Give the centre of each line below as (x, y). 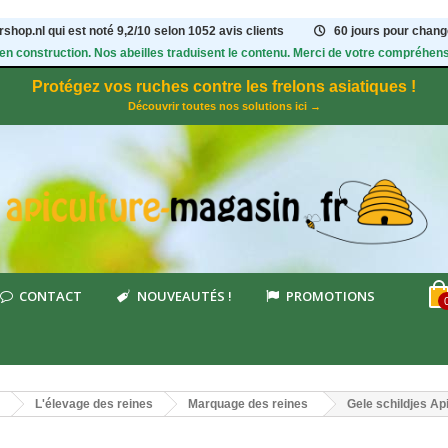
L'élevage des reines (94, 404)
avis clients (252, 31)
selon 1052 (187, 31)
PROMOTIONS (330, 296)
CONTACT (51, 296)
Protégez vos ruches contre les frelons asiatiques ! (224, 86)
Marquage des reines (248, 404)
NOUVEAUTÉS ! (184, 296)
